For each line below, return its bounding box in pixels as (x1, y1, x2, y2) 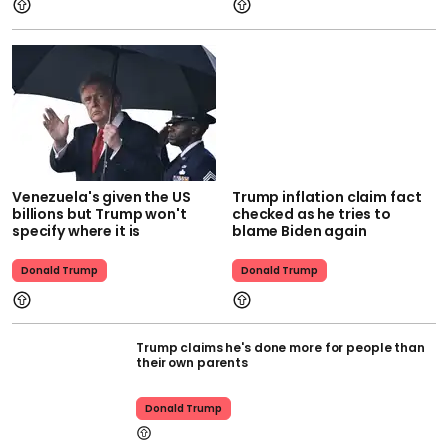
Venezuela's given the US (12, 186, 191, 207)
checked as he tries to (232, 203, 391, 224)
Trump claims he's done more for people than (136, 338, 425, 356)
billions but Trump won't (12, 203, 187, 224)
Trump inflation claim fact (232, 186, 422, 207)
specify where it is (12, 220, 141, 241)
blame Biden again (232, 220, 367, 241)
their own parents (136, 353, 248, 371)
